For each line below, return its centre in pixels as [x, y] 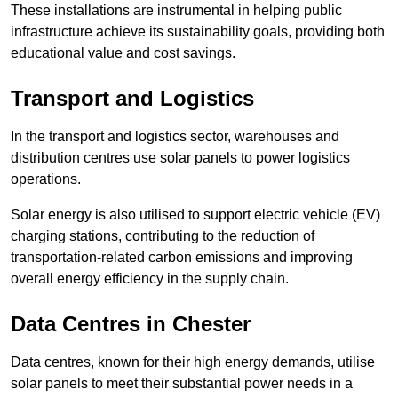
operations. [46, 179]
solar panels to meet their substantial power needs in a [182, 383]
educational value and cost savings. [123, 52]
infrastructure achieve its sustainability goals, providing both [198, 31]
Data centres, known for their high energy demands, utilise [193, 362]
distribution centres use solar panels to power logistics [180, 157]
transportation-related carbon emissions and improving [182, 257]
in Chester [195, 323]
